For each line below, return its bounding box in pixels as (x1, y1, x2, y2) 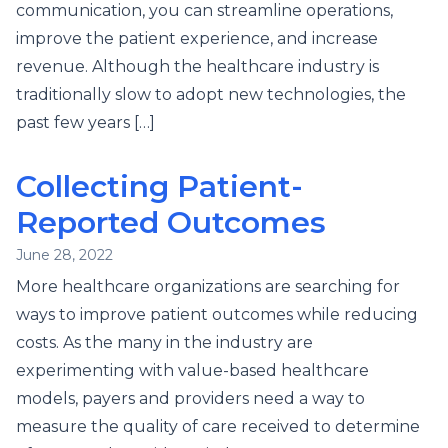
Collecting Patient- (16, 168, 303, 205)
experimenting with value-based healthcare (16, 361, 369, 380)
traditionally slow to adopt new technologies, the (16, 85, 406, 104)
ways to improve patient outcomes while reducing (16, 305, 418, 324)
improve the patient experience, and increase (16, 29, 378, 48)
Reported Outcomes (16, 204, 326, 241)
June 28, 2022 (16, 246, 113, 264)
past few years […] (16, 113, 155, 132)
